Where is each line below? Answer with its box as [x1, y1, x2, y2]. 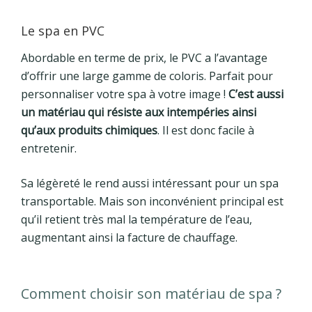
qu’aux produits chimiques [21, 123, 157, 139]
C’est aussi [226, 86, 283, 102]
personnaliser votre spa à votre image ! [21, 86, 226, 102]
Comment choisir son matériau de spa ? [21, 284, 281, 304]
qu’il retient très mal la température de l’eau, [21, 212, 252, 228]
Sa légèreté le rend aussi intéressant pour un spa [21, 175, 279, 192]
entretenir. [21, 141, 77, 157]
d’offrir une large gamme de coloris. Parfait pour [21, 68, 273, 84]
